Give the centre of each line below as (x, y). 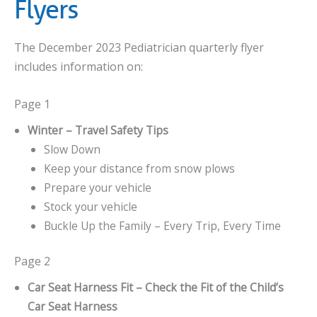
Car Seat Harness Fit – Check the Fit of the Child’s (155, 288)
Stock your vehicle (90, 206)
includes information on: (79, 67)
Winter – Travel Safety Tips (98, 130)
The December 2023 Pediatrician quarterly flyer (139, 48)
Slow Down (72, 149)
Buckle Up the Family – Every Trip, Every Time (162, 225)
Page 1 (32, 104)
